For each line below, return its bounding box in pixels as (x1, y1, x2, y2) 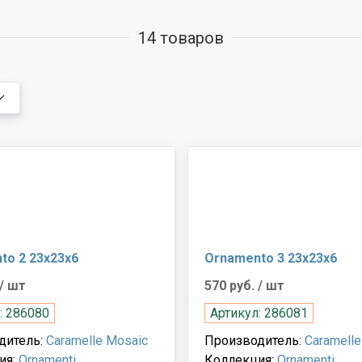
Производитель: (204, 332, 305, 348)
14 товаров (138, 27, 224, 48)
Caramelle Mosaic (45, 332, 148, 348)
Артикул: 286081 (209, 305, 308, 321)
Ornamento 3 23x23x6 (204, 250, 337, 266)
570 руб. (204, 277, 258, 293)
